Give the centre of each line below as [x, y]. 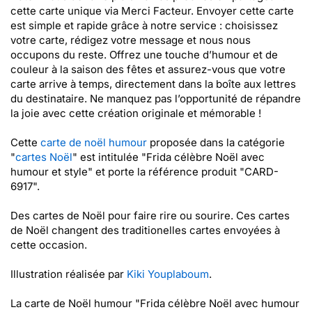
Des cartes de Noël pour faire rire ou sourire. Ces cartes [150, 216]
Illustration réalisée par [69, 274]
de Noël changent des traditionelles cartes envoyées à [145, 230]
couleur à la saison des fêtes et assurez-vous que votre [148, 69]
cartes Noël [44, 157]
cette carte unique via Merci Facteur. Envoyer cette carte [152, 11]
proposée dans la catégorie [216, 142]
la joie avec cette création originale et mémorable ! [136, 113]
